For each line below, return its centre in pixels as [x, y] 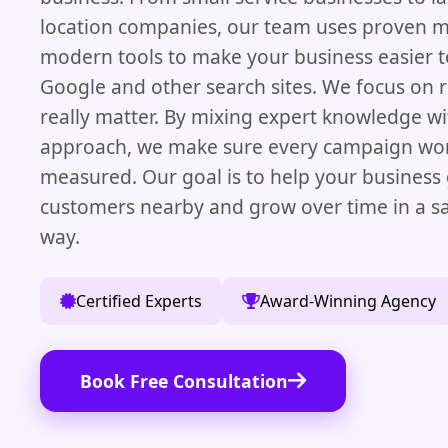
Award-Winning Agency [348, 300]
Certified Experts [139, 300]
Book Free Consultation [184, 380]
